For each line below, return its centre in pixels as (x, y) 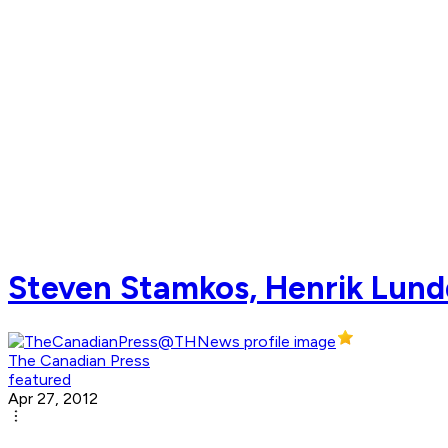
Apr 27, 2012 (53, 399)
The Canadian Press (79, 361)
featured (39, 380)
